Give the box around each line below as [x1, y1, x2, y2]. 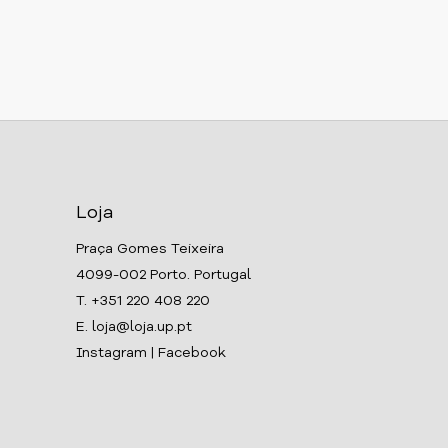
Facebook [158, 346, 226, 360]
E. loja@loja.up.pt [76, 320, 192, 334]
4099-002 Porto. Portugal [76, 268, 251, 282]
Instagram [76, 346, 147, 360]
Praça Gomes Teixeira [76, 242, 224, 256]
